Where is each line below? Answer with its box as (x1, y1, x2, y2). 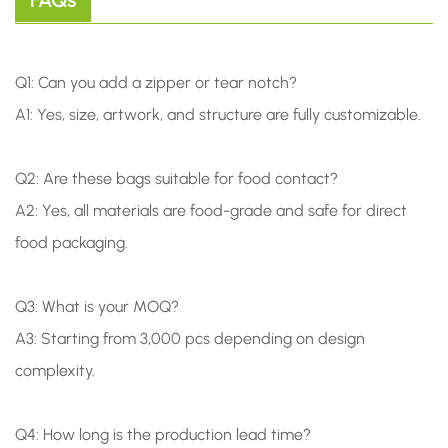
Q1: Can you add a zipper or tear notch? (15, 73, 297, 93)
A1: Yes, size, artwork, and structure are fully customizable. (15, 105, 421, 125)
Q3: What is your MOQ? (15, 297, 179, 317)
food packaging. (15, 233, 128, 253)
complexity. (15, 361, 95, 381)
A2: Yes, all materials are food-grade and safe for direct (15, 201, 407, 221)
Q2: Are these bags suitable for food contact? (15, 169, 338, 189)
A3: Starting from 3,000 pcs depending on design (15, 329, 365, 349)
